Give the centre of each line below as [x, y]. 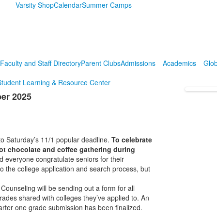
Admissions [138, 63]
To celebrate [132, 139]
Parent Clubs [101, 63]
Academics [179, 63]
